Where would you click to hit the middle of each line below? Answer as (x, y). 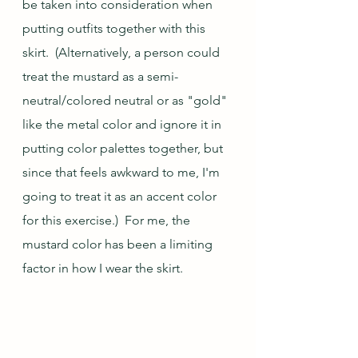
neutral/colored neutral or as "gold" (126, 100)
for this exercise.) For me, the (108, 220)
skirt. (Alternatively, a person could (123, 52)
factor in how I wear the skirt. (103, 268)
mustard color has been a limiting (119, 244)
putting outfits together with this (115, 28)
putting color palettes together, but (124, 148)
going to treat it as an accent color (121, 196)
